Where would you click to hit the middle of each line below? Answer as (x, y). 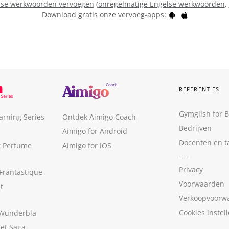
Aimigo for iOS (87, 145)
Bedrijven (195, 128)
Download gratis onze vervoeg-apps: (105, 14)
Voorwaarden (202, 184)
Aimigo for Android (95, 131)
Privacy (191, 169)
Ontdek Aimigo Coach (99, 117)
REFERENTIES (199, 89)
